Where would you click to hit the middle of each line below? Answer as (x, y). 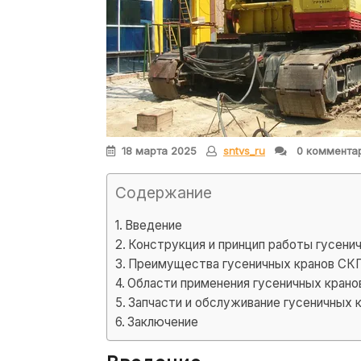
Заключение (163, 322)
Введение (154, 225)
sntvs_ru (244, 151)
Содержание (164, 193)
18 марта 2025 (159, 151)
